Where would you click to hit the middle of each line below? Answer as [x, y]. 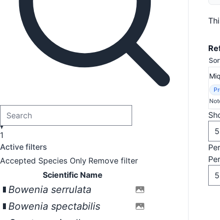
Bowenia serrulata [50, 190]
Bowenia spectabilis [54, 206]
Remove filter [113, 161]
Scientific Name [73, 175]
